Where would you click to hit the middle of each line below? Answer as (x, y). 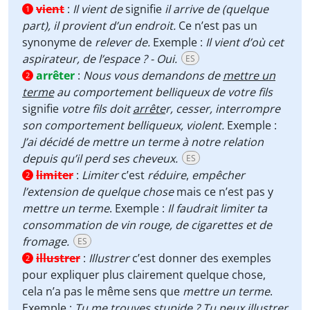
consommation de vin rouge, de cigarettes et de (147, 225)
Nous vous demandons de (153, 75)
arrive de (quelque (221, 9)
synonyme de (58, 42)
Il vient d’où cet (245, 42)
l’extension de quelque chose (98, 192)
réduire (167, 175)
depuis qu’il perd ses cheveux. (100, 158)
